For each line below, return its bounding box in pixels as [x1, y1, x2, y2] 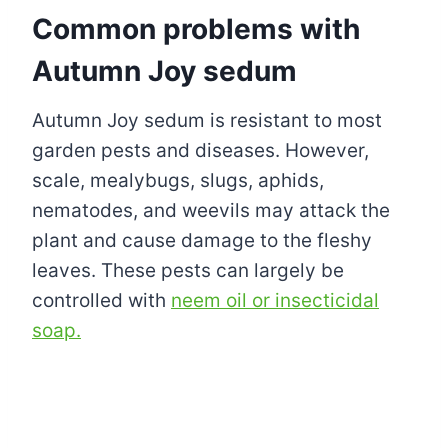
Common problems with [32, 11, 360, 46]
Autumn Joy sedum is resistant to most [32, 108, 382, 132]
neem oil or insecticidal [171, 288, 379, 312]
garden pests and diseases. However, [32, 138, 369, 162]
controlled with [32, 288, 171, 312]
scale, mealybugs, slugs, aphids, [32, 168, 324, 192]
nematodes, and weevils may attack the [32, 198, 390, 222]
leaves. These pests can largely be [32, 258, 344, 282]
